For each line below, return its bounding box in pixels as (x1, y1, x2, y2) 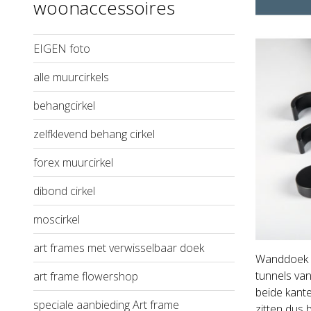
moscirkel (33, 211, 80, 227)
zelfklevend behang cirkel (33, 126, 155, 142)
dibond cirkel (33, 183, 95, 199)
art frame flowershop (33, 268, 138, 284)
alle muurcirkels (33, 69, 109, 85)
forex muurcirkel (33, 154, 113, 170)
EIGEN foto (33, 40, 90, 56)
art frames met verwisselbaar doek (33, 239, 204, 255)
